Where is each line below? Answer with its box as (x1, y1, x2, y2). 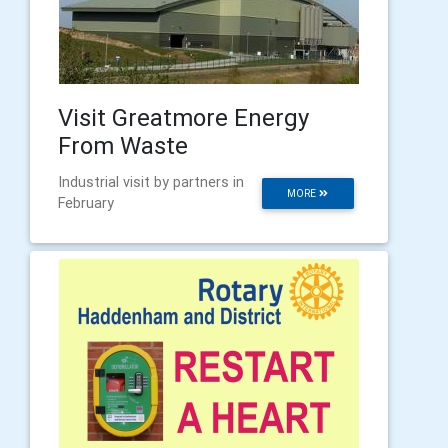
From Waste (58, 131, 188, 161)
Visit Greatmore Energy (58, 103, 309, 133)
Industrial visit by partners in (58, 173, 244, 192)
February (58, 194, 114, 213)
